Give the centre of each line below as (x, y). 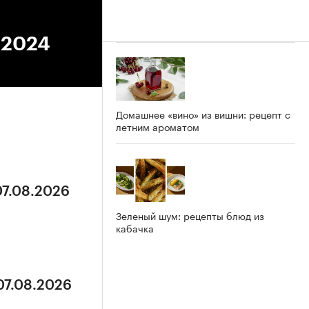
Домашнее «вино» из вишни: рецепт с (203, 113)
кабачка (135, 227)
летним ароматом (158, 126)
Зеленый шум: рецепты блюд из (190, 215)
